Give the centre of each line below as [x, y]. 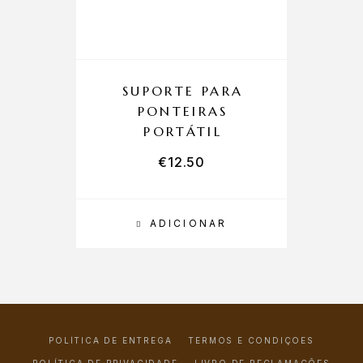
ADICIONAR [189, 223]
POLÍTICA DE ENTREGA [111, 340]
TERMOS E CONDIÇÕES [251, 340]
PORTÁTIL [183, 131]
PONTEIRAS [183, 111]
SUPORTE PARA [183, 91]
